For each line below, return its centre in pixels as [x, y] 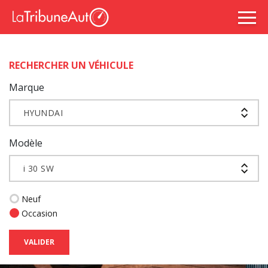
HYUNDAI [43, 112]
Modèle [26, 143]
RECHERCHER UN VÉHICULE [71, 65]
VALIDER [39, 242]
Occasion [39, 213]
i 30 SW [39, 168]
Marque [27, 87]
